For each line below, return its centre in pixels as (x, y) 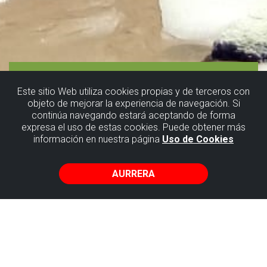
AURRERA (133, 174)
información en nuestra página (98, 139)
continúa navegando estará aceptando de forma (133, 115)
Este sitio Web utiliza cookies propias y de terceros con (133, 91)
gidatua (74, 158)
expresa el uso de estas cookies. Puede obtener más (133, 127)
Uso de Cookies (198, 139)
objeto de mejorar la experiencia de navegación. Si (133, 103)
